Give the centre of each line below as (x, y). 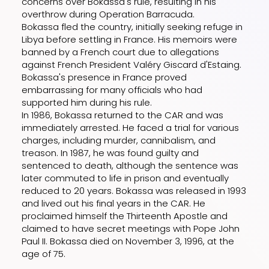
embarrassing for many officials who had (112, 89)
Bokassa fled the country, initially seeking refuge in (132, 26)
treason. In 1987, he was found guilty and (110, 153)
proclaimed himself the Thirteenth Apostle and (125, 216)
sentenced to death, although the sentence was (130, 165)
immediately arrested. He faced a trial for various (131, 127)
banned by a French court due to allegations (121, 52)
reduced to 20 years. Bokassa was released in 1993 (134, 190)
